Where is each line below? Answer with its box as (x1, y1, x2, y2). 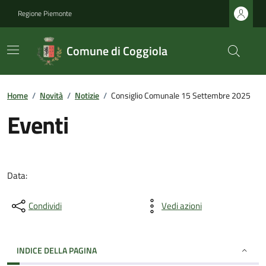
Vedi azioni (161, 199, 202, 213)
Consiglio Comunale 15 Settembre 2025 (111, 89, 251, 102)
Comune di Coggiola (66, 42, 167, 60)
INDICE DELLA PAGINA (17, 244, 97, 256)
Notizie (75, 89, 99, 102)
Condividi (28, 199, 62, 213)
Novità (40, 89, 63, 102)
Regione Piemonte (18, 8, 72, 19)
